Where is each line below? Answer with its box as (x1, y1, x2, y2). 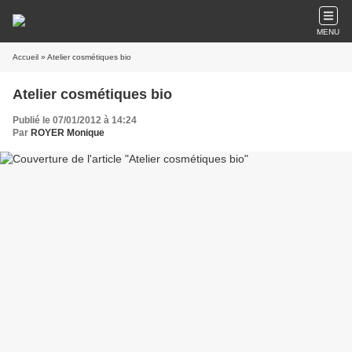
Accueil (13, 53, 38, 61)
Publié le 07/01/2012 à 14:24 (13, 115, 137, 126)
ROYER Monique (31, 127, 104, 138)
